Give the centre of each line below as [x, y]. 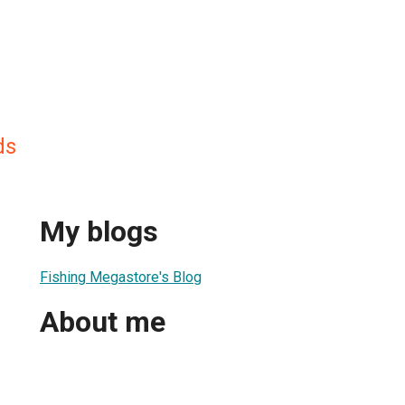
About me [103, 322]
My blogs [99, 232]
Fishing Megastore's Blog [121, 277]
